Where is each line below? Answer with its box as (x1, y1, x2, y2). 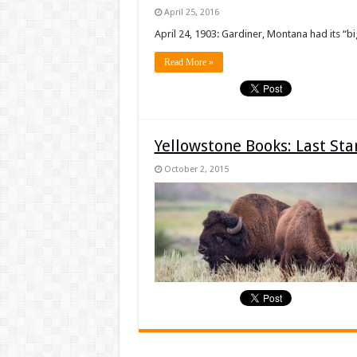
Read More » (163, 57, 214, 68)
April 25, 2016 (163, 7, 219, 18)
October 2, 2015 (163, 164, 229, 175)
